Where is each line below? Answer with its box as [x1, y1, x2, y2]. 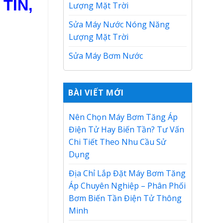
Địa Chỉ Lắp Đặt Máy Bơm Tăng [69, 168, 186, 179]
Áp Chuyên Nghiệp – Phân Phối [69, 180, 186, 191]
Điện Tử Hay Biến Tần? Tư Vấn [69, 124, 184, 135]
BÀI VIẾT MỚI [68, 87, 124, 98]
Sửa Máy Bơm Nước [69, 50, 143, 61]
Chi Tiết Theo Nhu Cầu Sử [69, 136, 166, 147]
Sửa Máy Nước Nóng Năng [69, 19, 170, 30]
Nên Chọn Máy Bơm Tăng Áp [69, 111, 178, 122]
